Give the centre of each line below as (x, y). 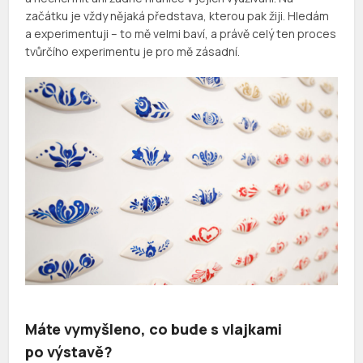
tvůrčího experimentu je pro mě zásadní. (133, 51)
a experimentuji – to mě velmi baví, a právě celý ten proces (181, 33)
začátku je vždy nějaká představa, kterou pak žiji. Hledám (177, 15)
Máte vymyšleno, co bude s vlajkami (154, 329)
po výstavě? (69, 351)
